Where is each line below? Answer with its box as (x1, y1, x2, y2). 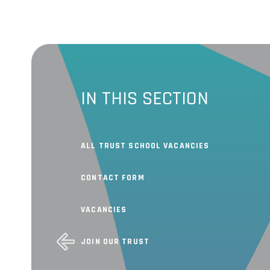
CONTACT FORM (81, 172, 145, 183)
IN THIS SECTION (81, 86, 209, 111)
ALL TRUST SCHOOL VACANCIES (81, 140, 210, 151)
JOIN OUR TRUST (81, 236, 149, 247)
